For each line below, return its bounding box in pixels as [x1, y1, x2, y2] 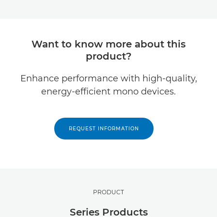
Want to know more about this [31, 38, 186, 50]
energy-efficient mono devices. [41, 86, 176, 97]
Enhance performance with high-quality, [20, 73, 197, 84]
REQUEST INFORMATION [68, 125, 139, 132]
